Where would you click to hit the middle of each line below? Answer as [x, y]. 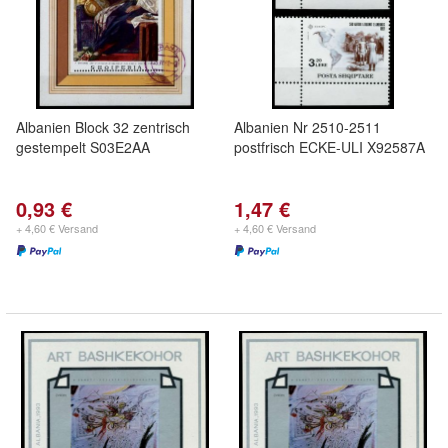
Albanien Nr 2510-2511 [307, 127]
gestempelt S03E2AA [83, 147]
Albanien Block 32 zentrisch [103, 127]
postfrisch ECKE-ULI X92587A [329, 147]
